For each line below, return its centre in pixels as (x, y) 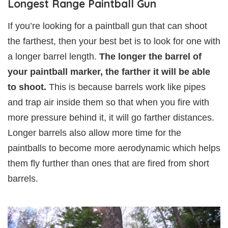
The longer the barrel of (150, 57)
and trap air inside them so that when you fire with (108, 103)
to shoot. (27, 87)
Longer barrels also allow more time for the (94, 133)
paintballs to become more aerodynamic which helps (114, 148)
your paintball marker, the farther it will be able (109, 72)
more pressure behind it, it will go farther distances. (111, 118)
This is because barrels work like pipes (126, 87)
